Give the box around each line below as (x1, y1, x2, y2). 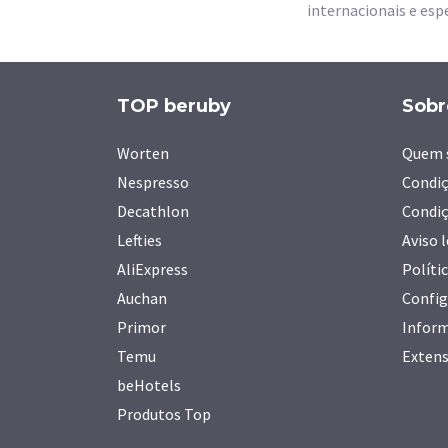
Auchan (117, 288, 167, 308)
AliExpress (117, 259, 188, 279)
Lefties (117, 230, 162, 250)
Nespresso (117, 172, 189, 192)
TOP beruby (117, 95, 231, 117)
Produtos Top (117, 404, 211, 424)
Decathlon (117, 201, 189, 221)
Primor (117, 317, 166, 337)
